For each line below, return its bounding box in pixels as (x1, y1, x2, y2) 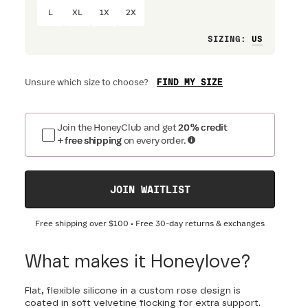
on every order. (123, 136, 186, 146)
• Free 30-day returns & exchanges (129, 220, 265, 228)
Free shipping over (35, 220, 109, 228)
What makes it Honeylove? (25, 253, 251, 271)
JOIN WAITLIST (109, 185, 190, 195)
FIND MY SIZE (157, 78, 223, 87)
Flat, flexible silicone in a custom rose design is (25, 286, 241, 296)
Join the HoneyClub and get (57, 123, 177, 133)
